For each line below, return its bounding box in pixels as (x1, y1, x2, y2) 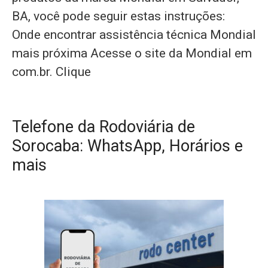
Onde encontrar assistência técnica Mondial (12, 28, 256, 42)
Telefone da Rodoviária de (12, 117, 195, 136)
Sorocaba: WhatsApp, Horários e (12, 136, 243, 156)
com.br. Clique (12, 65, 91, 79)
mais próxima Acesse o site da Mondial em (12, 46, 252, 60)
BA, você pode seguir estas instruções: (12, 9, 225, 23)
